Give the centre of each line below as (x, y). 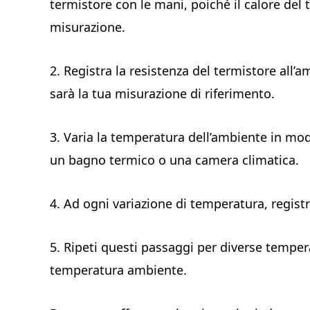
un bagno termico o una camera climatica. (174, 160)
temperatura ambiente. (118, 270)
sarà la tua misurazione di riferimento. (162, 93)
